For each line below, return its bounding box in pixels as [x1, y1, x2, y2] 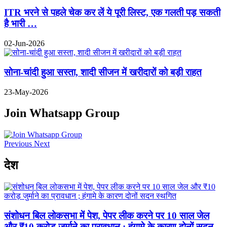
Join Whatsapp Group [4, 106, 120, 120]
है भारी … [4, 18, 37, 29]
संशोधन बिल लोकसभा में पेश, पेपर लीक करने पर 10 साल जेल [4, 210, 209, 221]
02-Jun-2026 [4, 39, 45, 48]
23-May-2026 [4, 87, 48, 96]
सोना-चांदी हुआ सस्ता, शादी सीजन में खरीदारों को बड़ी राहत [4, 66, 202, 78]
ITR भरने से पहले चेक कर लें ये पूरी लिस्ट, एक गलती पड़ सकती [4, 7, 220, 18]
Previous [4, 139, 32, 148]
